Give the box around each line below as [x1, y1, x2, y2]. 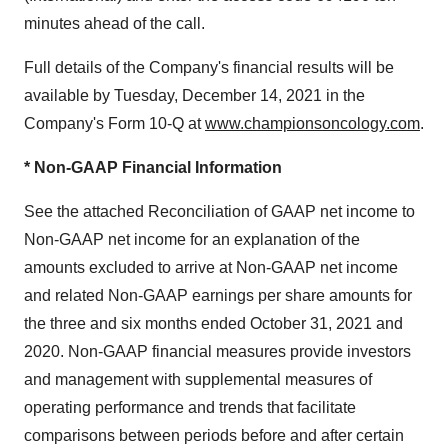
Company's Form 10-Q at [24, 115, 205, 132]
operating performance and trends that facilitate [24, 399, 356, 416]
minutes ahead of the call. [24, 15, 205, 32]
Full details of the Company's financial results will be [24, 59, 394, 76]
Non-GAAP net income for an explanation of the [24, 231, 360, 248]
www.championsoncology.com [205, 115, 420, 132]
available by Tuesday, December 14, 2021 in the [24, 87, 365, 104]
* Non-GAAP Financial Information [24, 159, 282, 176]
